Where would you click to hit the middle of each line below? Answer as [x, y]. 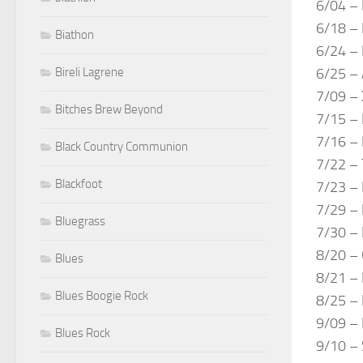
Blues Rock [83, 333]
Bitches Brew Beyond [109, 110]
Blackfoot [79, 184]
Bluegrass [80, 222]
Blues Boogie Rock [102, 296]
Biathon [75, 35]
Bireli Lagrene [90, 73]
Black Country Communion [122, 147]
